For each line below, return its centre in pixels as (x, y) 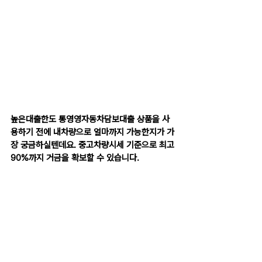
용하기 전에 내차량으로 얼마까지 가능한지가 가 (92, 132)
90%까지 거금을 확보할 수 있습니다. (75, 158)
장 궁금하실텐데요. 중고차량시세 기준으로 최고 (94, 145)
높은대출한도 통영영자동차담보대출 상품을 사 (90, 119)
